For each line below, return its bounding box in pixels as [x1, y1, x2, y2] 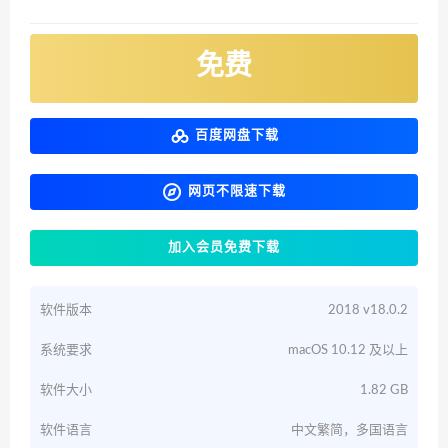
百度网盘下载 [194, 128, 279, 142]
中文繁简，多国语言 [291, 423, 408, 437]
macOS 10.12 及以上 [288, 343, 408, 357]
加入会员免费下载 [168, 240, 280, 254]
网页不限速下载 [187, 184, 286, 198]
